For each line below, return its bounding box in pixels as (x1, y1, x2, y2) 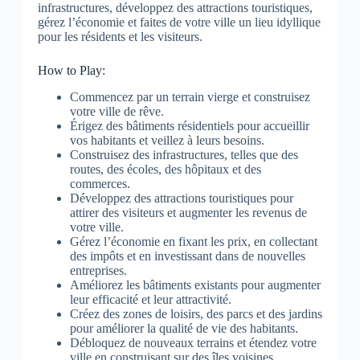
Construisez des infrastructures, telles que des (69, 148, 298, 162)
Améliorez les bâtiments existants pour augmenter (69, 278, 321, 292)
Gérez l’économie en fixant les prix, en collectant (69, 235, 317, 249)
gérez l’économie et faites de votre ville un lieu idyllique (37, 15, 321, 30)
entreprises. (69, 264, 127, 278)
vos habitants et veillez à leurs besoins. (69, 133, 264, 148)
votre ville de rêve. (69, 104, 164, 119)
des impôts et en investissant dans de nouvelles (69, 249, 305, 264)
